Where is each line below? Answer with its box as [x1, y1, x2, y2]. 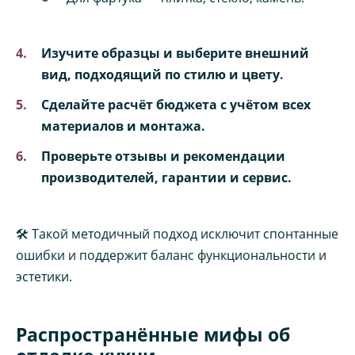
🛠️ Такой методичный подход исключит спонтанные [16, 224, 338, 242]
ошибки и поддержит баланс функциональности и [16, 246, 326, 264]
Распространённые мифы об [16, 321, 290, 347]
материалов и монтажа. [41, 117, 205, 136]
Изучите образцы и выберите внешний [41, 44, 309, 62]
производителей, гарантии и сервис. [41, 169, 292, 187]
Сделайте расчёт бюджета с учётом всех [41, 96, 311, 114]
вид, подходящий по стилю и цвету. [41, 66, 284, 83]
